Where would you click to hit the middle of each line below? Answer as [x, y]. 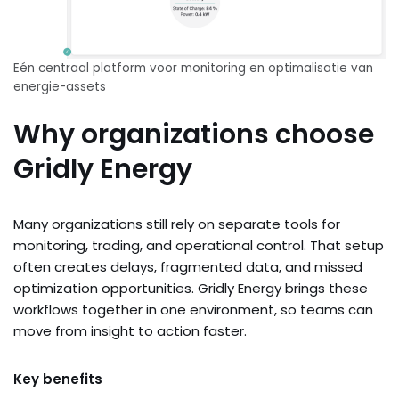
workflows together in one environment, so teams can [193, 309]
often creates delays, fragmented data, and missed [188, 266]
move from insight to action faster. [130, 330]
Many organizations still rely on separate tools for [177, 224]
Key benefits [58, 379]
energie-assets [60, 86]
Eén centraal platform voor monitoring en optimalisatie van [193, 68]
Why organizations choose [194, 134]
